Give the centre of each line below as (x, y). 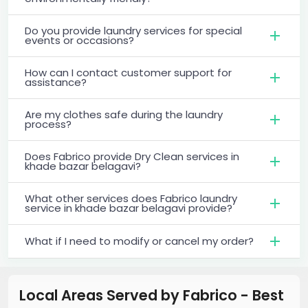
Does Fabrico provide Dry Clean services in (132, 156)
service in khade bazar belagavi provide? (129, 208)
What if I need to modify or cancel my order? (139, 241)
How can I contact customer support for (128, 72)
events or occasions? (79, 40)
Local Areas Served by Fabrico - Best (152, 295)
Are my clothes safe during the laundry (124, 114)
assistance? (56, 82)
